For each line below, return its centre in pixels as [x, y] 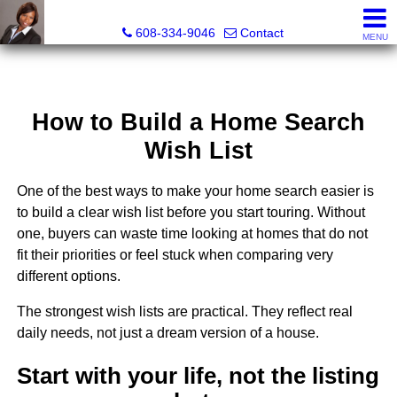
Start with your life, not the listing [198, 375]
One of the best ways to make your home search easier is [195, 191]
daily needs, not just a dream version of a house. [167, 333]
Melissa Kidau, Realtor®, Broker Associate [203, 14]
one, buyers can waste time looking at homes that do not [192, 234]
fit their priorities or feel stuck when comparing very [175, 255]
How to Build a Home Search [198, 122]
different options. [68, 276]
